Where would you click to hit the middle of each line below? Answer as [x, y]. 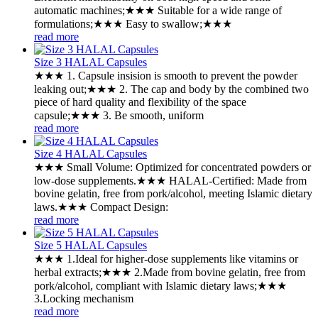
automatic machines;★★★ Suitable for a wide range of [158, 10]
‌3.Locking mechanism [84, 298]
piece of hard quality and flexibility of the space [140, 102]
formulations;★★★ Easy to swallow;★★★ [133, 23]
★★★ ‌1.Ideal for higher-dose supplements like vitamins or [166, 258]
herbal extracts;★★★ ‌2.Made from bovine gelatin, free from [170, 272]
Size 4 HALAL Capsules [91, 153]
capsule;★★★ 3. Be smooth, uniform [119, 115]
